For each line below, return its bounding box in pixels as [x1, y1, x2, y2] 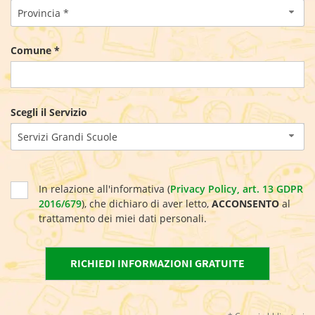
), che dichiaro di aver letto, [82, 197, 212, 210]
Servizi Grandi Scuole [18, 130, 117, 143]
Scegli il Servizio [11, 105, 87, 119]
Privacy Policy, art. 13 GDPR [170, 182, 303, 195]
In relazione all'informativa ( [39, 182, 170, 195]
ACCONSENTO [212, 197, 279, 210]
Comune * [11, 44, 60, 57]
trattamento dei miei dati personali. [39, 212, 207, 225]
